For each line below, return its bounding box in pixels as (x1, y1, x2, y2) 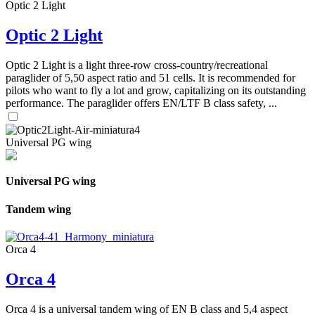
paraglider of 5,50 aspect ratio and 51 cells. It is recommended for (6, 72, 295, 84)
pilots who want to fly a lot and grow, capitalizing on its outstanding (6, 84, 306, 97)
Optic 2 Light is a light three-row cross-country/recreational (6, 59, 268, 72)
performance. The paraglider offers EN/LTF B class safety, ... (6, 97, 277, 110)
